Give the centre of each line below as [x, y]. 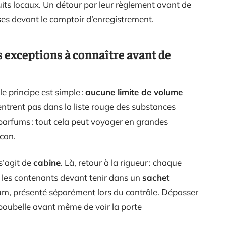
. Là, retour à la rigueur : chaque [121, 162]
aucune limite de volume [134, 92]
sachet [156, 177]
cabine [47, 162]
